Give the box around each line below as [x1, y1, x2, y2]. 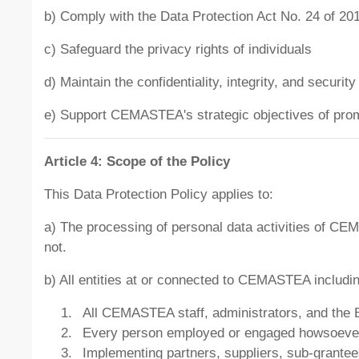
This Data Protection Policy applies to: [44, 187, 273, 203]
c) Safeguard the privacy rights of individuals [44, 42, 312, 58]
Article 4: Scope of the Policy [44, 154, 230, 170]
